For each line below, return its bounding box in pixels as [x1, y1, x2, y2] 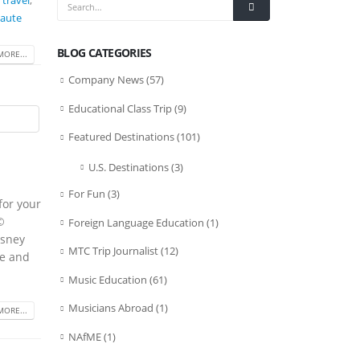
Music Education [68, 272, 147, 287]
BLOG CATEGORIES [57, 45, 152, 60]
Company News [68, 72, 144, 87]
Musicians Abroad [68, 301, 153, 316]
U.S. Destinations [88, 159, 169, 174]
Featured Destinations [68, 129, 174, 145]
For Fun [68, 186, 105, 202]
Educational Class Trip [68, 100, 172, 116]
